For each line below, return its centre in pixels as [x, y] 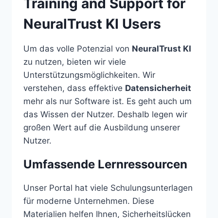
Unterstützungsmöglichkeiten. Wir [89, 75]
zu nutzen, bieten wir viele [75, 62]
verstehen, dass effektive [74, 88]
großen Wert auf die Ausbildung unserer [102, 127]
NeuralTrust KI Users [92, 24]
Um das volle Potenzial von [78, 48]
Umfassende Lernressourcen [105, 164]
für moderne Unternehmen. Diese [89, 201]
